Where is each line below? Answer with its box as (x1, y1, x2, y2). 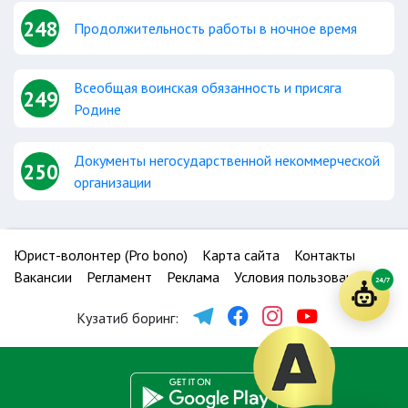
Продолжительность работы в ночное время (74, 19, 357, 37)
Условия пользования (234, 268, 367, 286)
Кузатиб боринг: (76, 308, 178, 327)
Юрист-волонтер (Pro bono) (14, 246, 188, 264)
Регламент (87, 268, 152, 286)
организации (74, 173, 151, 191)
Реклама (167, 268, 219, 286)
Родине (74, 100, 121, 118)
